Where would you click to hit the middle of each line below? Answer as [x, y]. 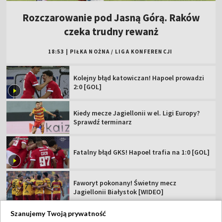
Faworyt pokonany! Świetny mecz [125, 183]
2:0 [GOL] [88, 86]
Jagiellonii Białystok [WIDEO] [119, 192]
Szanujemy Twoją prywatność [58, 213]
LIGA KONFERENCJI [144, 52]
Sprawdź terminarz [103, 122]
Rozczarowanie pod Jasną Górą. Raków [111, 18]
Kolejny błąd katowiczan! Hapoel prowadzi [139, 78]
